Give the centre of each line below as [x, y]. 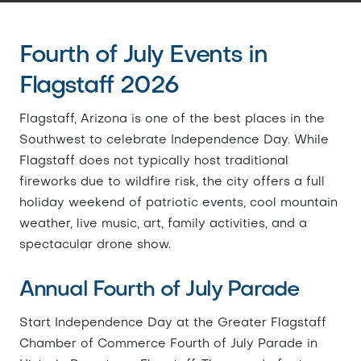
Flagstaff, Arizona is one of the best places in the [172, 119]
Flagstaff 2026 [99, 87]
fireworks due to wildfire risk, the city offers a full [172, 182]
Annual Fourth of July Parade [160, 290]
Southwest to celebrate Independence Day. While [174, 140]
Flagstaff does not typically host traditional [154, 161]
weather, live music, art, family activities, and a [163, 224]
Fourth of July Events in [143, 56]
